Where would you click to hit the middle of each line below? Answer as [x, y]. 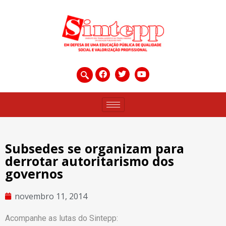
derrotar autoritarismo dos [90, 161]
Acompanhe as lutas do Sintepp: [62, 218]
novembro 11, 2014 [51, 196]
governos [34, 173]
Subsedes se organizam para [95, 148]
